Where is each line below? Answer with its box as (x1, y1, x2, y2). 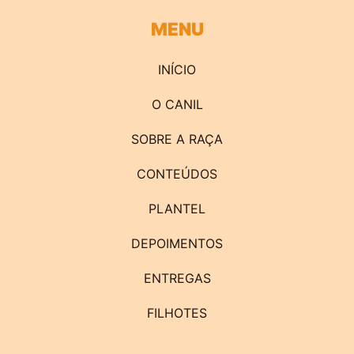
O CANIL (151, 96, 203, 112)
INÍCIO (158, 61, 196, 77)
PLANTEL (149, 200, 205, 217)
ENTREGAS (143, 269, 211, 286)
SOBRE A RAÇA (131, 130, 223, 147)
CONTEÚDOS (137, 165, 217, 182)
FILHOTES (147, 304, 207, 321)
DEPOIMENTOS (131, 235, 223, 251)
